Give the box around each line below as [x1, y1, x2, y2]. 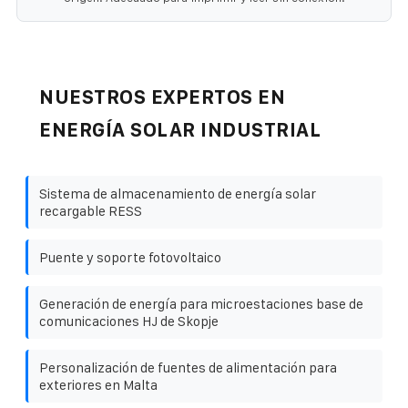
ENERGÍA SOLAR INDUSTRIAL [39, 118, 321, 140]
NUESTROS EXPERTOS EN [39, 86, 285, 107]
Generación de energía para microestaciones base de [39, 295, 363, 311]
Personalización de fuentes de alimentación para [39, 359, 337, 375]
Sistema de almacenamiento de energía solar [39, 185, 316, 201]
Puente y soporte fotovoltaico [39, 249, 221, 265]
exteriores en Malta [39, 376, 158, 393]
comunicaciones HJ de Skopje [39, 312, 219, 329]
